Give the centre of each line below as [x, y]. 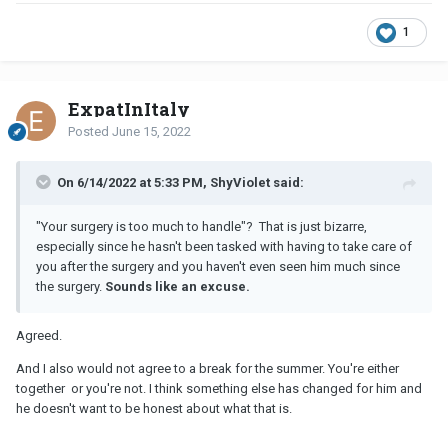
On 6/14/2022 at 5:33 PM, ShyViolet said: [180, 183]
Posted [90, 132]
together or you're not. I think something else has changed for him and [219, 389]
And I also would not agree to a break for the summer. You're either [207, 369]
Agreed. [40, 336]
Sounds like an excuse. [177, 287]
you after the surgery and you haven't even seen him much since [218, 267]
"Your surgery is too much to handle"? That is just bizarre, [201, 227]
